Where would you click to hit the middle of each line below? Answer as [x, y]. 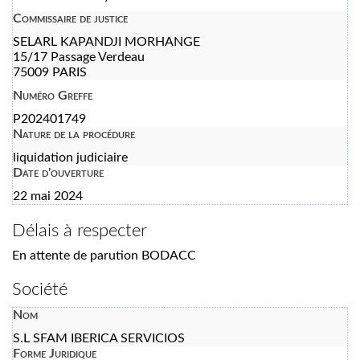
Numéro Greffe [53, 95]
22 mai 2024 [48, 196]
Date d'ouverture [58, 172]
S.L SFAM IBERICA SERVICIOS [99, 338]
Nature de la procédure [74, 134]
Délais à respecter [80, 230]
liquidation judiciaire [70, 157]
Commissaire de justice [70, 18]
